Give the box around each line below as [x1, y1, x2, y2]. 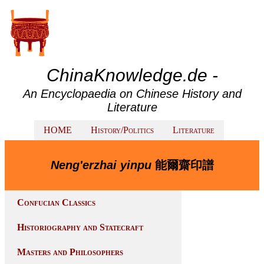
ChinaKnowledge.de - [46, 65, 218, 85]
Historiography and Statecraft [17, 222, 143, 232]
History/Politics [91, 125, 154, 135]
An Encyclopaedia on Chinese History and [22, 87, 242, 100]
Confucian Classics [17, 197, 95, 207]
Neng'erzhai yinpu [50, 159, 151, 171]
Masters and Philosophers [17, 247, 123, 257]
